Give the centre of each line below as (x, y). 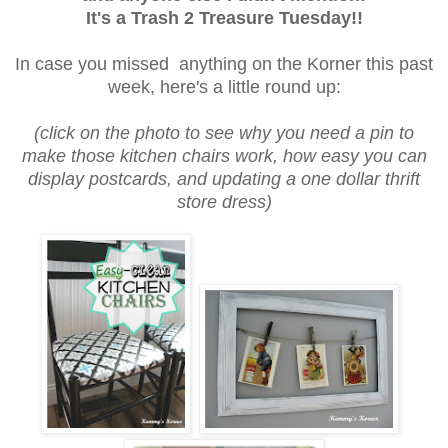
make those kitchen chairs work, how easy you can (224, 156)
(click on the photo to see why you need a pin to (224, 133)
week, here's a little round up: (224, 87)
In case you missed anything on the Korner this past (224, 64)
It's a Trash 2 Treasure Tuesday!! (224, 18)
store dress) (224, 202)
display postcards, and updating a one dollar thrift (224, 179)
